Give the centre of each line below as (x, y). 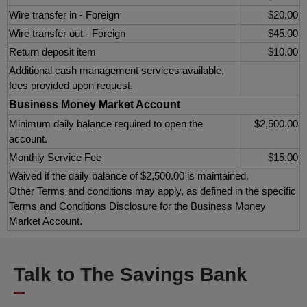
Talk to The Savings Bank (131, 274)
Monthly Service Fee (55, 157)
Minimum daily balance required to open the (106, 123)
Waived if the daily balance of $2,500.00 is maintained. (129, 175)
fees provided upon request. (71, 85)
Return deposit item (52, 51)
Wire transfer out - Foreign (67, 33)
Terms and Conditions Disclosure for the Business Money (137, 206)
